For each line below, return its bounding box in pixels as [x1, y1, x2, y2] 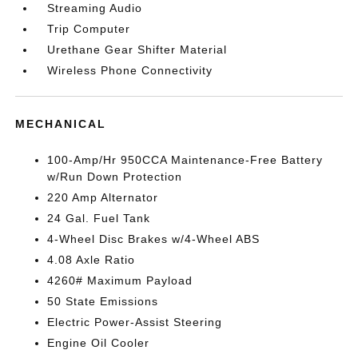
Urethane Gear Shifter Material [47, 43, 228, 56]
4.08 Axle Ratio [47, 253, 136, 266]
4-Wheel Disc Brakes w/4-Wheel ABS [47, 233, 261, 245]
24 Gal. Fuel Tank [47, 212, 151, 225]
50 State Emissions [47, 295, 159, 308]
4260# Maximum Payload [47, 274, 193, 287]
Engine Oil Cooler [47, 336, 150, 349]
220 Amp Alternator [47, 191, 159, 204]
